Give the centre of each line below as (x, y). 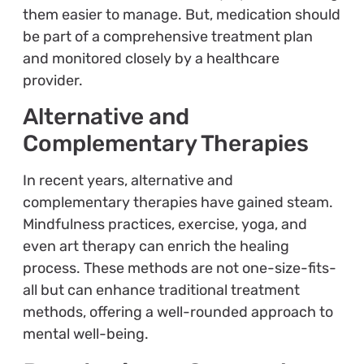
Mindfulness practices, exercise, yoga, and (165, 225)
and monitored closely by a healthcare (151, 58)
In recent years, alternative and (128, 181)
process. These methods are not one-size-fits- (179, 269)
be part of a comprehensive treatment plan (167, 36)
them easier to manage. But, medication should (181, 14)
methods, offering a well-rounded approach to (178, 312)
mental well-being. (85, 334)
